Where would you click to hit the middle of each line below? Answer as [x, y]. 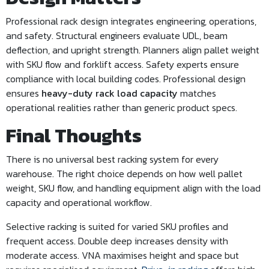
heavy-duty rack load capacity [110, 93]
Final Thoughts [74, 136]
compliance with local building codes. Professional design [126, 79]
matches [197, 93]
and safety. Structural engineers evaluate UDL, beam [117, 35]
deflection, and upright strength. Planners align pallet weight [133, 50]
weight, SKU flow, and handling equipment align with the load [133, 188]
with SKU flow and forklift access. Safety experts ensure [122, 64]
